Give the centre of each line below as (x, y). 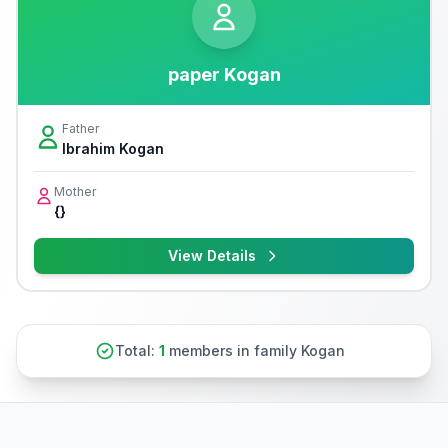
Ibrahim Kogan (113, 148)
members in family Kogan (255, 350)
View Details (212, 255)
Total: (137, 350)
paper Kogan (224, 74)
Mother (75, 191)
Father (80, 128)
